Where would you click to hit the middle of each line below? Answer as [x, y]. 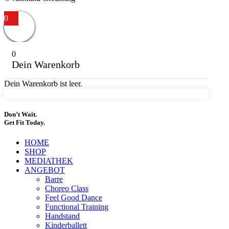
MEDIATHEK [49, 161]
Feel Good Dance [74, 197]
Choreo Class [67, 188]
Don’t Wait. [20, 114]
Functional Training [77, 207]
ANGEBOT [45, 170]
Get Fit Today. [25, 122]
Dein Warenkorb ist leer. [43, 84]
